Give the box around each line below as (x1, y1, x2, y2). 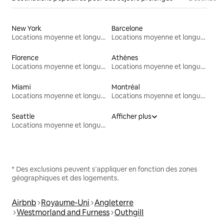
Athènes (111, 53, 138, 63)
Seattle (12, 112, 35, 121)
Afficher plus (111, 112, 152, 121)
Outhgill (114, 207, 144, 218)
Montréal (111, 83, 140, 92)
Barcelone (111, 24, 143, 33)
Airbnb (12, 197, 36, 208)
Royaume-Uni (41, 197, 89, 208)
